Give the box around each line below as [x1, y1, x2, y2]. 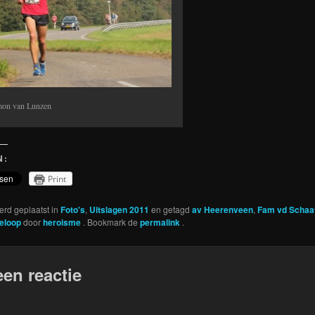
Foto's [60, 203, 85, 217]
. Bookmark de [82, 216, 140, 229]
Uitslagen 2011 [89, 203, 149, 217]
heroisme [42, 216, 83, 229]
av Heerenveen [191, 203, 253, 217]
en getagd [148, 203, 192, 216]
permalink [139, 216, 182, 229]
